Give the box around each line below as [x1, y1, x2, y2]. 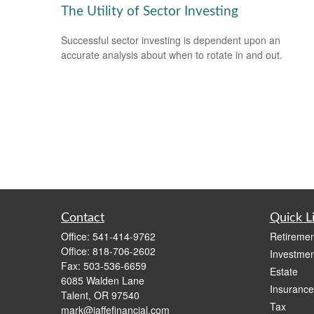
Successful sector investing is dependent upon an [61, 32, 280, 47]
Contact [61, 212, 104, 224]
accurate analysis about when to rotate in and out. [61, 47, 282, 62]
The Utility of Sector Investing [61, 4, 238, 18]
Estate [269, 264, 298, 278]
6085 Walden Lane [61, 273, 144, 287]
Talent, [61, 288, 91, 302]
